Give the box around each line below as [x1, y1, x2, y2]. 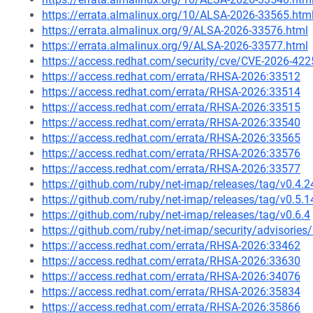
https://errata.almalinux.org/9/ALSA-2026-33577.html [42, 39, 308, 52]
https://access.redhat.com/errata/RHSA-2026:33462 [42, 239, 300, 252]
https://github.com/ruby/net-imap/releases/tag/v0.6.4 [42, 208, 310, 221]
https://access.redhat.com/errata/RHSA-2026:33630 [42, 254, 300, 268]
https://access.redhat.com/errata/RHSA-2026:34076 [42, 270, 300, 283]
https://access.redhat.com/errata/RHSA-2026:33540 [42, 116, 300, 129]
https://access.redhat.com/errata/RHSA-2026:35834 [42, 285, 300, 298]
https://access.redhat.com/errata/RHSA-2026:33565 [42, 131, 300, 145]
